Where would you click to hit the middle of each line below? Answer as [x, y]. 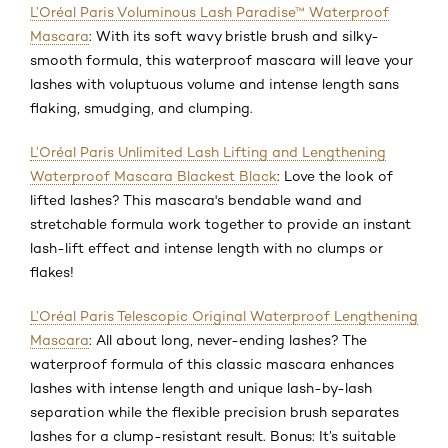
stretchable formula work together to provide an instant [220, 223]
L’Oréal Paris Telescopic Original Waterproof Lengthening [224, 315]
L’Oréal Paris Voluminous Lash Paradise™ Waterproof [209, 11]
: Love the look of [335, 175]
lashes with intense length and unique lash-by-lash [201, 387]
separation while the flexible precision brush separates [214, 411]
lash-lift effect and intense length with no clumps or [206, 247]
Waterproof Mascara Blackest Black [153, 175]
